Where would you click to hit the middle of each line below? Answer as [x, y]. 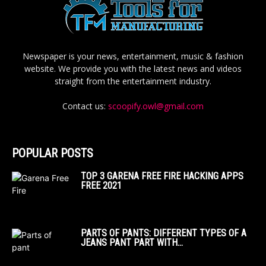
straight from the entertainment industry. [133, 81]
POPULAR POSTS [53, 153]
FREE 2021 [101, 185]
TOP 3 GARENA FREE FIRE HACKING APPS [162, 176]
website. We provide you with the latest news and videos [133, 68]
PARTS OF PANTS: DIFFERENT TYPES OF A [164, 233]
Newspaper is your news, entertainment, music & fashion [133, 56]
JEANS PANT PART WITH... [132, 242]
